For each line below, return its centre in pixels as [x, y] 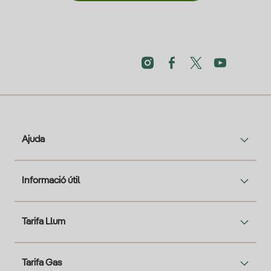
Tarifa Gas [42, 263]
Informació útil [51, 181]
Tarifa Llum [44, 222]
